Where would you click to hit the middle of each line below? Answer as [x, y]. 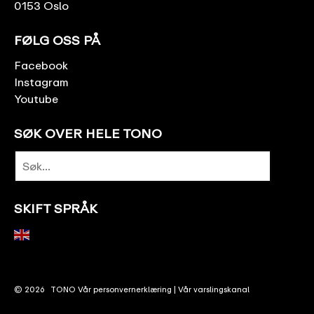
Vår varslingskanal [214, 289]
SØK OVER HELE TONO [88, 133]
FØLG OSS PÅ [57, 40]
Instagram [41, 82]
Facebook [41, 65]
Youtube [36, 99]
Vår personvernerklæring [125, 289]
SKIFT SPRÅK [56, 208]
